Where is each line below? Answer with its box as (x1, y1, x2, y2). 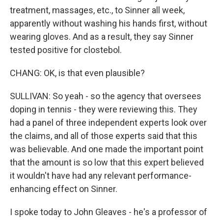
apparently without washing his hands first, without (10, 18, 207, 28)
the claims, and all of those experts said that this (10, 131, 197, 141)
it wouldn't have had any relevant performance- (10, 170, 192, 181)
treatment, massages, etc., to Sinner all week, (10, 5, 185, 15)
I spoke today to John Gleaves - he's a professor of (10, 207, 207, 217)
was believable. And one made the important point (10, 144, 203, 154)
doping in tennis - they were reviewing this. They (10, 104, 197, 114)
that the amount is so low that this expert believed (10, 157, 204, 167)
